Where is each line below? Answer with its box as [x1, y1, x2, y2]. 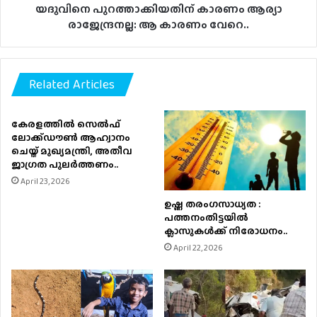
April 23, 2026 [21, 174, 70, 188]
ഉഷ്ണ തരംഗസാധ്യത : [164, 196, 260, 211]
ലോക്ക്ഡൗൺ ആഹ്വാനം [11, 129, 130, 144]
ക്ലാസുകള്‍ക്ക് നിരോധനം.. [164, 223, 287, 238]
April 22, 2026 [173, 241, 223, 254]
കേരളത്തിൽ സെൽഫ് [11, 116, 120, 131]
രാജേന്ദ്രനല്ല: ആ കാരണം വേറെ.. [68, 16, 249, 33]
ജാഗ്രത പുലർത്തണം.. [11, 156, 118, 171]
